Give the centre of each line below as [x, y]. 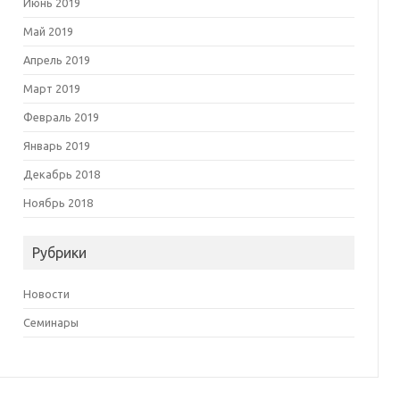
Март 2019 [51, 88]
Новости [46, 294]
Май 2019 [48, 31]
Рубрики [59, 253]
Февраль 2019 [61, 117]
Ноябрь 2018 [58, 203]
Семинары [50, 322]
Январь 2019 [56, 146]
